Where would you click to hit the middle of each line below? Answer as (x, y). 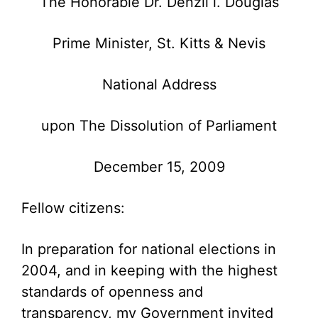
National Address (159, 84)
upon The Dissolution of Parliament (159, 126)
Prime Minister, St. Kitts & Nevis (159, 43)
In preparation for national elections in (149, 249)
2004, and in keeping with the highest (149, 270)
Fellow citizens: (73, 208)
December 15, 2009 (159, 167)
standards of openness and (112, 292)
